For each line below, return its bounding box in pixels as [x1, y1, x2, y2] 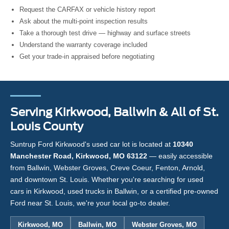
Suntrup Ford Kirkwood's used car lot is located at [10, 140, 173, 149]
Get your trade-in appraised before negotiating [19, 53, 154, 61]
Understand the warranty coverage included [19, 41, 147, 49]
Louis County [10, 120, 83, 133]
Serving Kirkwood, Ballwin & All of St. [10, 105, 219, 119]
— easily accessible [147, 152, 213, 161]
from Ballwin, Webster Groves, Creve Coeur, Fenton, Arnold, [10, 164, 205, 172]
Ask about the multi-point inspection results [19, 17, 148, 26]
